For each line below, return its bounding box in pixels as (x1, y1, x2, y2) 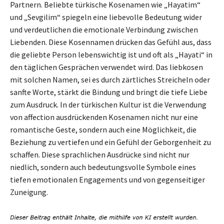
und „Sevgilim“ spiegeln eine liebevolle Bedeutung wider (10, 12, 202, 22)
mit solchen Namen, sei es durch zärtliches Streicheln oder (10, 74, 210, 85)
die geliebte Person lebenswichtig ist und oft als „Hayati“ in (10, 49, 212, 60)
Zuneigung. (10, 187, 48, 197)
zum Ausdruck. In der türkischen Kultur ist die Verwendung (10, 99, 206, 110)
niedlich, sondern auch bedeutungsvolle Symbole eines (10, 162, 196, 172)
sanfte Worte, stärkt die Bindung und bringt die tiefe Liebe (10, 87, 207, 97)
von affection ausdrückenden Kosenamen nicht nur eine (10, 112, 198, 122)
